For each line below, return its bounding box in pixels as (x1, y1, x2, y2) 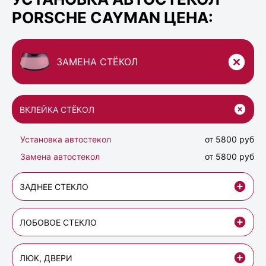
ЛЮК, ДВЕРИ (20, 252, 72, 263)
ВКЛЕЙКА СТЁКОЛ (20, 104, 94, 115)
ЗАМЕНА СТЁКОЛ (56, 56, 138, 68)
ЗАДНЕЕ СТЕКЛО (20, 181, 88, 192)
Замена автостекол (20, 151, 100, 162)
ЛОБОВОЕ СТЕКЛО (20, 217, 97, 227)
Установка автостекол (20, 134, 111, 145)
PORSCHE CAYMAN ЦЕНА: (12, 8, 213, 27)
